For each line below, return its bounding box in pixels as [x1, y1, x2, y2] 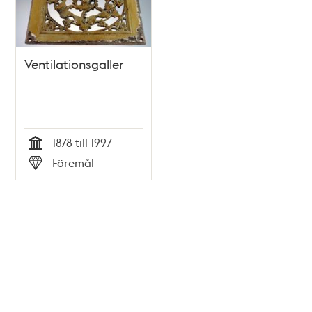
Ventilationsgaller [24, 56, 124, 72]
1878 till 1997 [52, 135, 113, 150]
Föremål [52, 155, 95, 171]
